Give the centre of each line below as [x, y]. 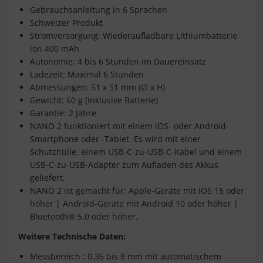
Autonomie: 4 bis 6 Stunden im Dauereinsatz [118, 62]
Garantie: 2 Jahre [63, 113]
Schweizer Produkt [66, 23]
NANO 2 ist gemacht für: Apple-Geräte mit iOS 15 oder [137, 191]
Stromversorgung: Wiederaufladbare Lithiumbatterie [134, 36]
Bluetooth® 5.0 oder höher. [84, 217]
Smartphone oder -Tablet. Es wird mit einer [115, 139]
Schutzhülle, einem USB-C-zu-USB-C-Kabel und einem [136, 152]
